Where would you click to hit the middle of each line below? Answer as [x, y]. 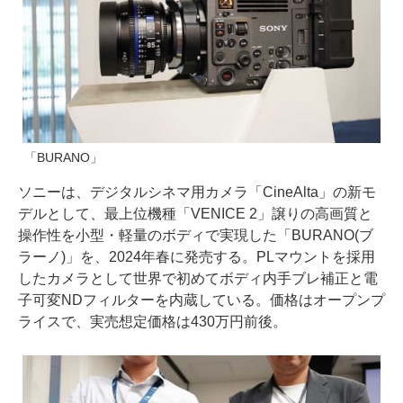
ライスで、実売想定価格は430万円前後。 [152, 322]
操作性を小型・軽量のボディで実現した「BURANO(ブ [196, 236]
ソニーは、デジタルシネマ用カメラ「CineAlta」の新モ [197, 193]
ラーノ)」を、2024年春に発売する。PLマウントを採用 [197, 257]
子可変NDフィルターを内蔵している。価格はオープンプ [201, 300]
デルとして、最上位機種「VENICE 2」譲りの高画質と [195, 214]
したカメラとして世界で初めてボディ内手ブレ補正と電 [198, 279]
